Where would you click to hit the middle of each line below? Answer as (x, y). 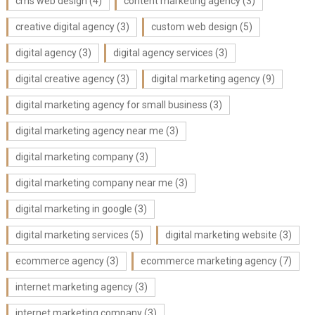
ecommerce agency (59, 261)
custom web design (194, 27)
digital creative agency (65, 79)
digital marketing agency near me (89, 131)
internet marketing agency (74, 287)
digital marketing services (72, 235)
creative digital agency (65, 27)
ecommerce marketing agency (208, 261)
